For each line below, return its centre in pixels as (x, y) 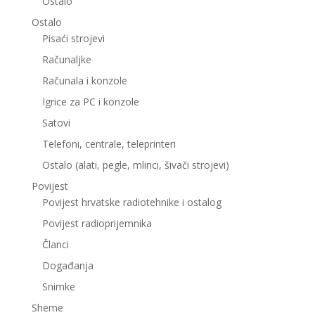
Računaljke (66, 60)
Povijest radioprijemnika (97, 224)
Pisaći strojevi (73, 39)
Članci (55, 245)
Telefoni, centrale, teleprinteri (109, 144)
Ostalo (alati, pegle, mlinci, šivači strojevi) (135, 165)
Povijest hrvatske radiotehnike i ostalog (131, 202)
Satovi (56, 123)
